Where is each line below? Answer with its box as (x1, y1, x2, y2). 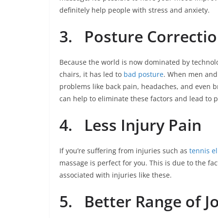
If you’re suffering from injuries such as (59, 145, 189, 155)
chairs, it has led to (59, 69, 124, 79)
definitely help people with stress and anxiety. (59, 5, 210, 15)
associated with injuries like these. (59, 170, 172, 180)
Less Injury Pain (84, 114, 201, 135)
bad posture (124, 69, 163, 79)
